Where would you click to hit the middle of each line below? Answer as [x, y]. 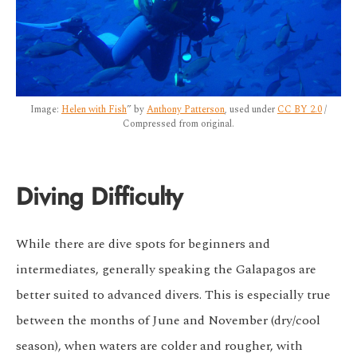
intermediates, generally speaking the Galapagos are [166, 270]
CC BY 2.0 [300, 110]
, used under [251, 110]
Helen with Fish [94, 110]
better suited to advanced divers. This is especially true [173, 295]
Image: [46, 110]
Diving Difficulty [99, 197]
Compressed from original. [178, 124]
